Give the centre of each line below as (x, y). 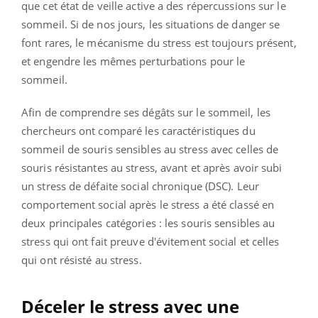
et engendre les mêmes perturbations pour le (133, 61)
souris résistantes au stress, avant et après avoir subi (152, 168)
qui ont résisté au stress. (82, 260)
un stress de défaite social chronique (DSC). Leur (140, 186)
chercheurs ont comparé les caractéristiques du (138, 131)
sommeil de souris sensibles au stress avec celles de (150, 149)
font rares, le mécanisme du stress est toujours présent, (159, 43)
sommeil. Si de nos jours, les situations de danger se (151, 24)
